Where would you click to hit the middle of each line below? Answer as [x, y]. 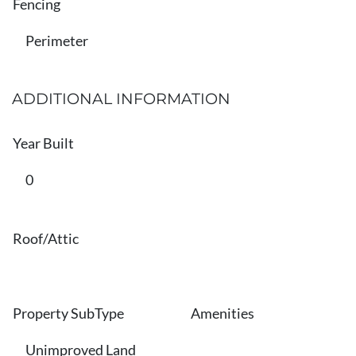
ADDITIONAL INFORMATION [121, 99]
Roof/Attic [46, 239]
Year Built [43, 143]
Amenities [222, 313]
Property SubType [68, 313]
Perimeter [57, 41]
